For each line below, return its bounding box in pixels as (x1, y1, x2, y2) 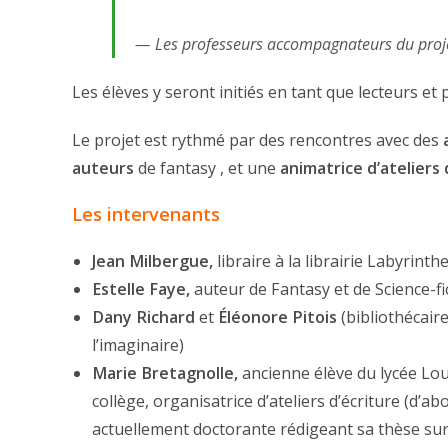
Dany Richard (92, 306, 195, 329)
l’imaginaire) (92, 334, 184, 357)
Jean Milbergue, (92, 250, 213, 273)
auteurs (72, 157, 134, 180)
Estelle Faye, (92, 278, 190, 301)
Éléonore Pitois (218, 306, 337, 329)
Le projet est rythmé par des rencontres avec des (72, 129, 443, 152)
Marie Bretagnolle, (92, 362, 238, 385)
